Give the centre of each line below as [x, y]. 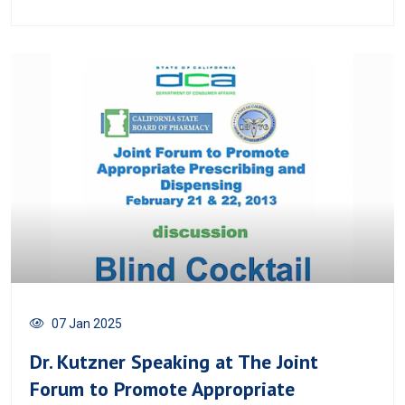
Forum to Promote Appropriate [162, 389]
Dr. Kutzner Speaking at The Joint [174, 362]
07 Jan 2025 [87, 324]
